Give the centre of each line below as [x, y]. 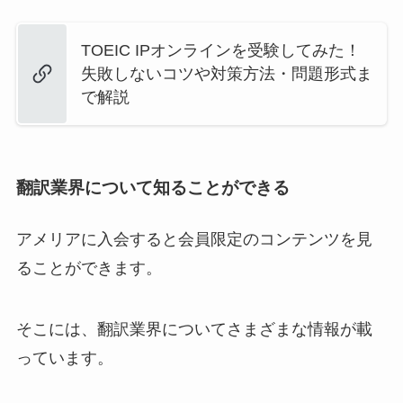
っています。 [64, 358]
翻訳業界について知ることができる [152, 187]
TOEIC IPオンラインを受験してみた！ [220, 51]
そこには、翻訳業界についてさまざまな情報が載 [194, 329]
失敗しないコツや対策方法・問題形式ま [226, 74]
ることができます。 [89, 268]
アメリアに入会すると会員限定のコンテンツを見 [194, 239]
